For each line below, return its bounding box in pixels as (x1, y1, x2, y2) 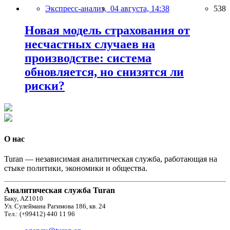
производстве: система (25, 51, 151, 65)
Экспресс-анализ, (45, 4, 110, 13)
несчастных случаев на (25, 37, 155, 51)
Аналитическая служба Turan (4, 186, 115, 195)
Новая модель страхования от (25, 23, 190, 37)
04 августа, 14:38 (110, 4, 169, 13)
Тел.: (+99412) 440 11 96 (4, 210, 75, 218)
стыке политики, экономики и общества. (4, 164, 147, 173)
